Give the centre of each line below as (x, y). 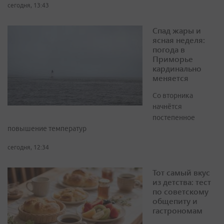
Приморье (173, 59)
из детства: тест (182, 182)
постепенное (174, 118)
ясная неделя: (179, 40)
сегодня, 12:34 (28, 147)
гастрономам (177, 210)
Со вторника (173, 96)
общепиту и (175, 201)
